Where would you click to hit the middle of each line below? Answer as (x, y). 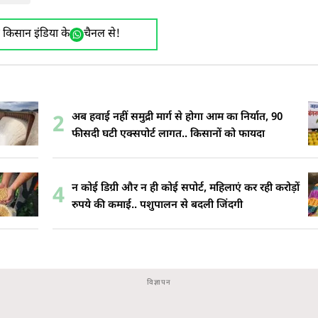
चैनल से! (102, 35)
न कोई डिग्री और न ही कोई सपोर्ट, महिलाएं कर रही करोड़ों (186, 188)
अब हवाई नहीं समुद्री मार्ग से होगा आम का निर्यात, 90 (177, 117)
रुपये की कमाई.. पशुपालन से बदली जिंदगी (157, 205)
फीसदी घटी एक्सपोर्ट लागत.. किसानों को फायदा (168, 134)
